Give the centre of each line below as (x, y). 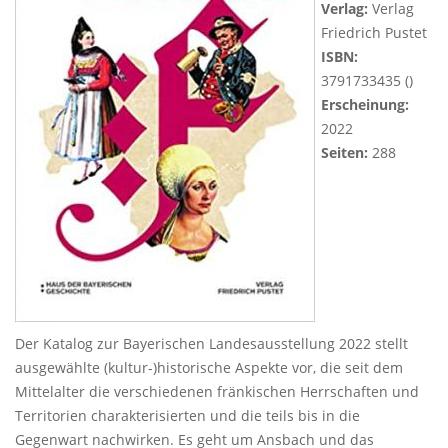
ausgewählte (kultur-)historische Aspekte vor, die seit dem (209, 367)
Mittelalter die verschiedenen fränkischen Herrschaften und (217, 391)
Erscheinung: (365, 104)
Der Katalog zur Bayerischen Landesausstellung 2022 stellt (211, 343)
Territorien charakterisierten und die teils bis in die (187, 415)
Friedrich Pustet (374, 32)
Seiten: (344, 152)
